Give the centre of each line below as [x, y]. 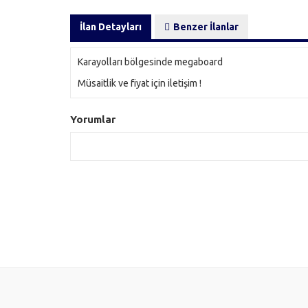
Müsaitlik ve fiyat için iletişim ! [140, 83]
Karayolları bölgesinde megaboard [151, 62]
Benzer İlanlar [206, 27]
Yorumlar [93, 119]
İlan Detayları [111, 27]
